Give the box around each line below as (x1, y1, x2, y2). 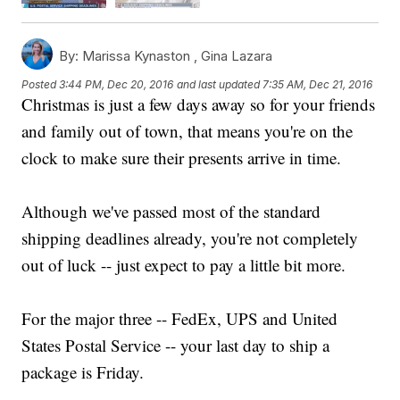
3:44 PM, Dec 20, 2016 (59, 77, 174, 91)
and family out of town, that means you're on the (21, 120, 354, 143)
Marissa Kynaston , (79, 47, 202, 65)
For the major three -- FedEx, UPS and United (21, 307, 338, 330)
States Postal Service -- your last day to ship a (21, 334, 330, 357)
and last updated (177, 77, 261, 91)
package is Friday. (21, 361, 145, 384)
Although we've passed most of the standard (21, 200, 321, 223)
